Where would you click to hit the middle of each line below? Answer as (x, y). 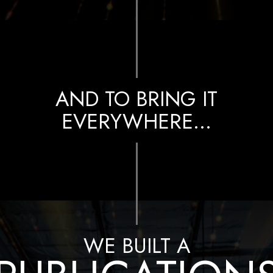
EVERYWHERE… (136, 122)
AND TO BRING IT (136, 99)
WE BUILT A (136, 246)
